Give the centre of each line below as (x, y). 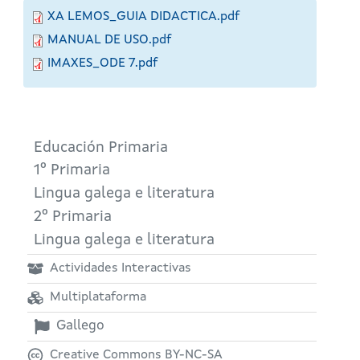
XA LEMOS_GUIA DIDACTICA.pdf (143, 16)
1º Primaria (72, 171)
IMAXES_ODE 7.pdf (102, 63)
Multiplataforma (98, 298)
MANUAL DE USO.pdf (109, 40)
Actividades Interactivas (121, 269)
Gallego (80, 326)
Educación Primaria (101, 148)
